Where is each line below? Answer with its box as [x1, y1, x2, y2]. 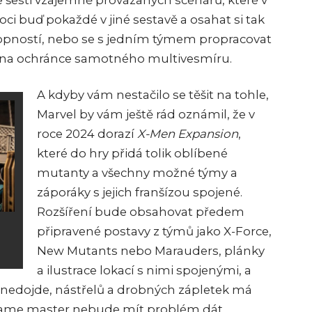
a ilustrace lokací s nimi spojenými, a [37, 263, 251, 278]
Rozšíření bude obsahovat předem [37, 205, 244, 219]
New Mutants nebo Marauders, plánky [37, 244, 265, 258]
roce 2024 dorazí [37, 127, 137, 141]
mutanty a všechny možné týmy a [37, 166, 237, 180]
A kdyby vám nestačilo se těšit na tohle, [37, 88, 269, 102]
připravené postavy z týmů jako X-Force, [37, 224, 272, 239]
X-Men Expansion [137, 127, 238, 141]
